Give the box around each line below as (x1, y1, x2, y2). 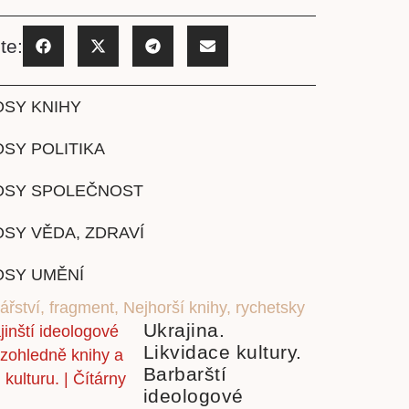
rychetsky (236, 299, 305, 318)
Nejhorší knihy (123, 299, 226, 318)
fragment (49, 299, 114, 318)
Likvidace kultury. (142, 341, 302, 363)
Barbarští (142, 363, 226, 385)
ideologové (142, 385, 244, 407)
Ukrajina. (142, 320, 225, 341)
